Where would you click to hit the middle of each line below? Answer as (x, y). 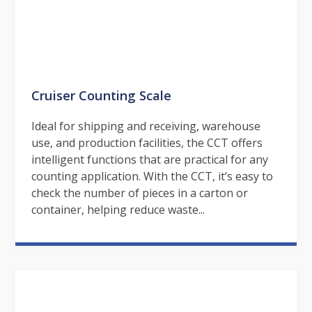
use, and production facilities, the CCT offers (147, 142)
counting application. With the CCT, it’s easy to (152, 176)
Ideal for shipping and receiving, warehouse (146, 126)
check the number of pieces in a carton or (139, 193)
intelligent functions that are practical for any (149, 159)
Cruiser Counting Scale (101, 95)
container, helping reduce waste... (118, 209)
